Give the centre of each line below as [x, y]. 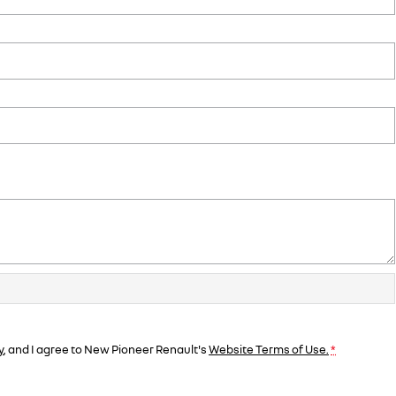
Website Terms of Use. [269, 349]
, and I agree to [44, 349]
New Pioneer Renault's [145, 349]
